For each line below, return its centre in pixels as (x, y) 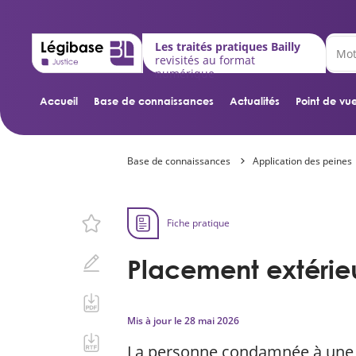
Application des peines (302, 161)
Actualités (255, 101)
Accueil (59, 101)
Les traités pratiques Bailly (227, 46)
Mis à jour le (156, 321)
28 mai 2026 (212, 321)
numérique (184, 74)
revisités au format (205, 60)
